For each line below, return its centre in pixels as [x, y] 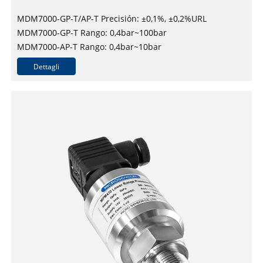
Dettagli [46, 66]
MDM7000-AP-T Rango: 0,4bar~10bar [89, 46]
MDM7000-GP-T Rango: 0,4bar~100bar [92, 32]
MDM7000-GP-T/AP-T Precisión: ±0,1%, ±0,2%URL [112, 18]
